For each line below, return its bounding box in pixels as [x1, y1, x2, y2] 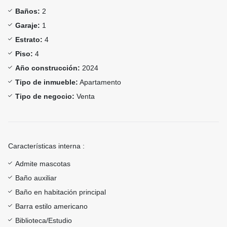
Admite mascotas [15, 160, 70, 168]
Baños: [15, 7, 40, 16]
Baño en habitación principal [15, 188, 106, 197]
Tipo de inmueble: [15, 78, 78, 87]
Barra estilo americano [15, 202, 88, 211]
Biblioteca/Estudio [15, 216, 72, 225]
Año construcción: [15, 64, 80, 72]
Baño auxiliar [15, 174, 57, 182]
